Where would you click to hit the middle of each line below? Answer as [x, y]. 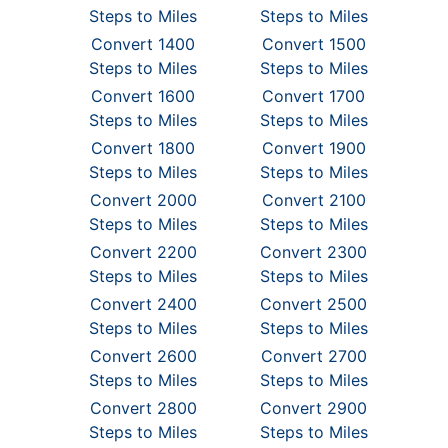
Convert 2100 [313, 200]
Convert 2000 [143, 200]
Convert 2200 [143, 252]
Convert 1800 [143, 148]
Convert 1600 [143, 96]
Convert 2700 [313, 356]
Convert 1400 [143, 44]
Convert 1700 [314, 96]
